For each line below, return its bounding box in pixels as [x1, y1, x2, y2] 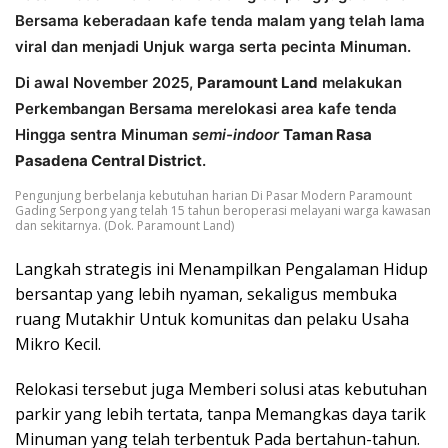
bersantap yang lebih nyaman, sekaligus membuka [15, 282, 397, 305]
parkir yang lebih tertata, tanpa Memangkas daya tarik [15, 402, 426, 425]
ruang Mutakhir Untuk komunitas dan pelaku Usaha [15, 307, 409, 330]
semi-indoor [192, 124, 279, 144]
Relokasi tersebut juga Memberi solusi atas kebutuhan [15, 377, 427, 400]
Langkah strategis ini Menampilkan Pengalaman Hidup [15, 257, 428, 280]
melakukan [318, 72, 402, 92]
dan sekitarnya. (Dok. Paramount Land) [15, 216, 234, 234]
